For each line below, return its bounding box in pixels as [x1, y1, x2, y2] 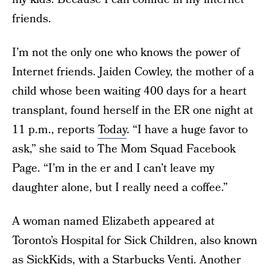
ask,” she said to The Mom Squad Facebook [12, 141, 236, 157]
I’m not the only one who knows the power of [12, 45, 240, 61]
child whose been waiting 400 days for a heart [12, 83, 246, 99]
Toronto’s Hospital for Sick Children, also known [12, 233, 257, 249]
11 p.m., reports [12, 122, 98, 138]
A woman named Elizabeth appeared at [12, 213, 215, 230]
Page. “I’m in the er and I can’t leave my [12, 160, 215, 177]
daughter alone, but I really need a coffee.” [12, 180, 228, 196]
